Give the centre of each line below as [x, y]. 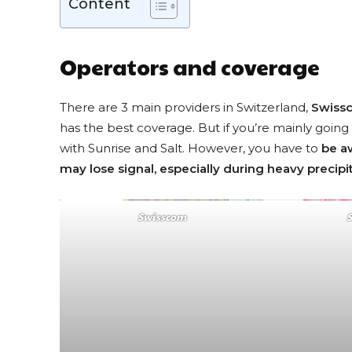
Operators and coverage [190, 67]
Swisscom [161, 217]
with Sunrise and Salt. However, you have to [191, 148]
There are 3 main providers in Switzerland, [185, 108]
